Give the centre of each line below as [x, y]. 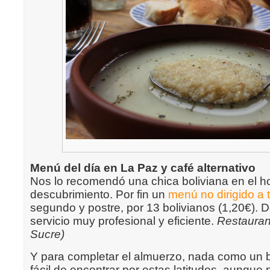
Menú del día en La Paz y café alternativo [143, 168]
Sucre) [47, 234]
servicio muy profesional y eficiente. [124, 221]
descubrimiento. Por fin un [99, 194]
